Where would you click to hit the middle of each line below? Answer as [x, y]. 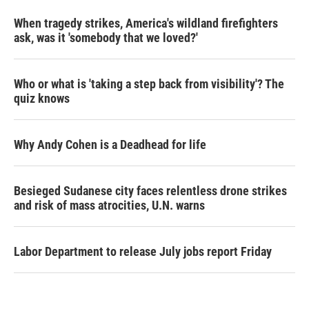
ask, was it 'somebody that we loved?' [106, 38]
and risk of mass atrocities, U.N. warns [109, 205]
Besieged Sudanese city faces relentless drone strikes [150, 191]
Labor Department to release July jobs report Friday [143, 251]
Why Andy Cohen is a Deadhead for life [110, 144]
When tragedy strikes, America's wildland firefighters [146, 23]
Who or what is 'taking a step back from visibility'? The [149, 84]
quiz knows [42, 98]
